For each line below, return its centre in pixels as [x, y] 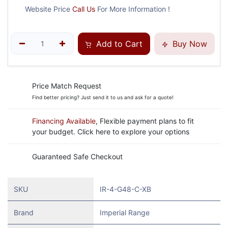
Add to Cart [118, 44]
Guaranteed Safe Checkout [77, 157]
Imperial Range [125, 212]
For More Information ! [133, 9]
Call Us [84, 9]
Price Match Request [67, 86]
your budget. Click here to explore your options [111, 131]
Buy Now [189, 44]
